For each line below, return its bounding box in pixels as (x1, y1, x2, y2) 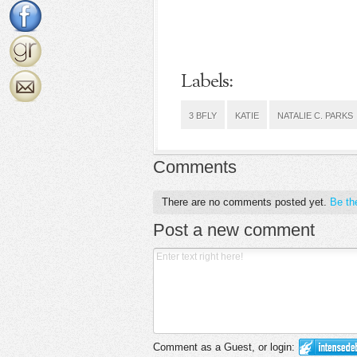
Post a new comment (153, 220, 315, 241)
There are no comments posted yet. (161, 195, 330, 208)
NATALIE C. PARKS (277, 111, 353, 120)
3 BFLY (189, 111, 217, 120)
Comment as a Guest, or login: (153, 341, 295, 354)
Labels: (181, 69, 233, 96)
